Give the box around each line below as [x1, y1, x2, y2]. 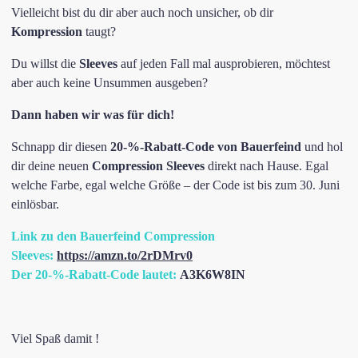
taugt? [82, 25, 116, 38]
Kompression [11, 25, 82, 38]
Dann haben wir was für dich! [11, 108, 174, 121]
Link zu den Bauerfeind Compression [11, 229, 215, 243]
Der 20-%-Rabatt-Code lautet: [11, 268, 177, 281]
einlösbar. [11, 197, 59, 211]
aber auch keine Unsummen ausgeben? [11, 76, 208, 89]
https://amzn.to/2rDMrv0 [57, 249, 193, 262]
